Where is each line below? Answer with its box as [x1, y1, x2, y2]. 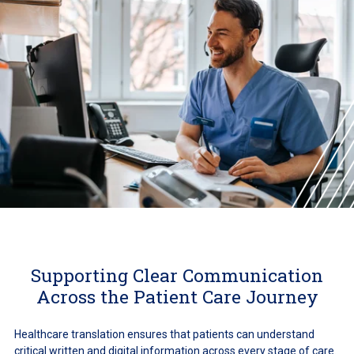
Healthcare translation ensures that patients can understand [13, 327, 314, 341]
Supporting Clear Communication [31, 262, 323, 287]
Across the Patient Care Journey [36, 284, 318, 308]
